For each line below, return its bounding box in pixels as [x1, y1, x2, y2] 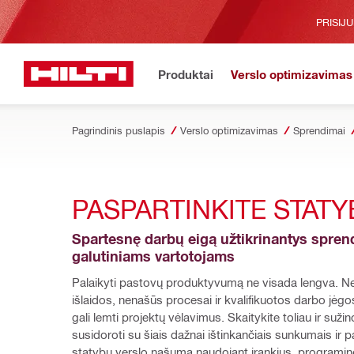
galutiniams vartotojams [72, 247, 235, 265]
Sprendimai [293, 124, 345, 136]
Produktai [158, 66, 213, 81]
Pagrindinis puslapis [72, 124, 165, 136]
